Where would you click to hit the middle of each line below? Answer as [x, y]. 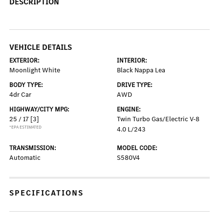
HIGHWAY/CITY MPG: [40, 109]
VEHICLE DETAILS [41, 47]
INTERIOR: [132, 61]
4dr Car [21, 95]
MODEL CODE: [137, 148]
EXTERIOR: [25, 61]
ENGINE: [129, 109]
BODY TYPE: [26, 85]
